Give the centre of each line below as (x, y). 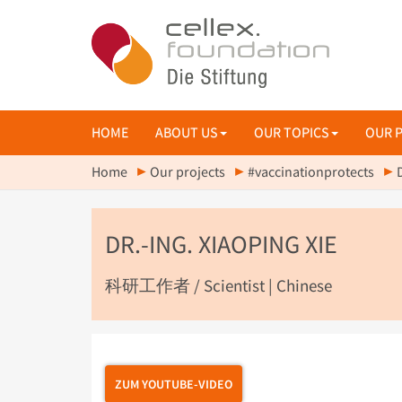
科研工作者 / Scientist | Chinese (218, 286)
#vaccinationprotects (311, 172)
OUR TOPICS (292, 132)
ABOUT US (187, 132)
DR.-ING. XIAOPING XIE (221, 244)
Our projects (188, 172)
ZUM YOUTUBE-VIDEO (174, 384)
